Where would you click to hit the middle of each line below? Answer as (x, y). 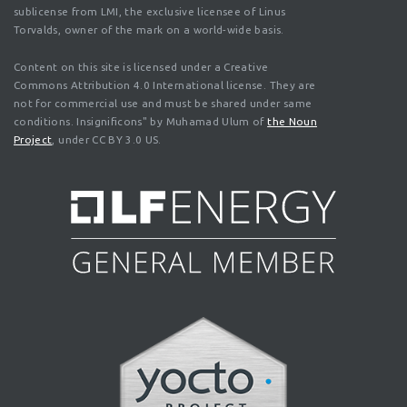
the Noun (292, 122)
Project (33, 140)
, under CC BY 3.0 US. (107, 140)
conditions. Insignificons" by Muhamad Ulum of (141, 122)
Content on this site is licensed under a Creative (141, 67)
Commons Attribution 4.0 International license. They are (165, 85)
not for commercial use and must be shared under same (163, 104)
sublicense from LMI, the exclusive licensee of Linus (150, 12)
